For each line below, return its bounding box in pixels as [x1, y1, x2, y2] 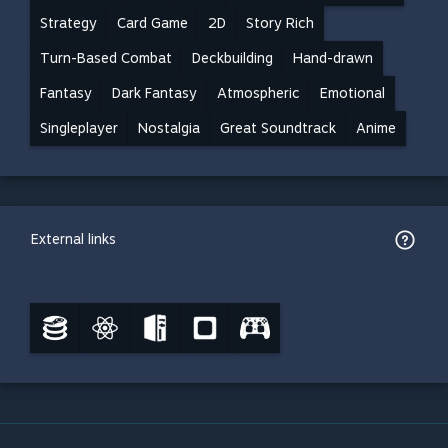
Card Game [117, 15, 188, 31]
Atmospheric [217, 85, 300, 101]
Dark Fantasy [112, 85, 197, 101]
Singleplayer [40, 120, 118, 136]
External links [31, 231, 116, 247]
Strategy [40, 15, 97, 31]
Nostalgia [138, 120, 200, 136]
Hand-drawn [293, 50, 373, 66]
